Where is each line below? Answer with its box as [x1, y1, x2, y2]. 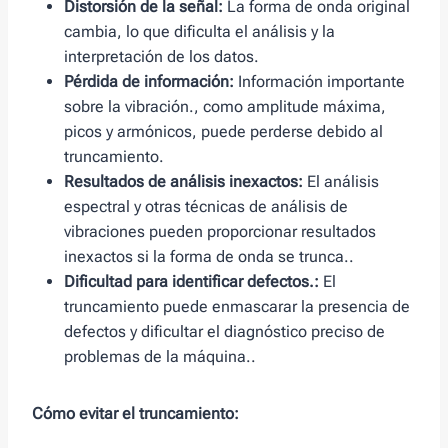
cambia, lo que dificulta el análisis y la [64, 22, 335, 42]
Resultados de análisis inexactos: [64, 172, 303, 192]
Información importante [234, 72, 405, 92]
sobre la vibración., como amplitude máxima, [64, 97, 386, 117]
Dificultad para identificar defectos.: [64, 272, 319, 292]
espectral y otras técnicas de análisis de [64, 197, 348, 217]
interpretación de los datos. [64, 47, 259, 67]
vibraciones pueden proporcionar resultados [64, 222, 376, 242]
